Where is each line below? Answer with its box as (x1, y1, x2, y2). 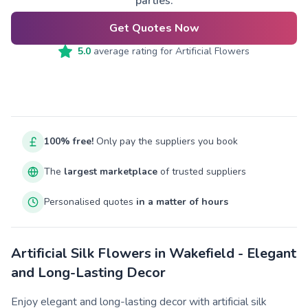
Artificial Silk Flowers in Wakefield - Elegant (11, 244, 296, 263)
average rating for (91, 45, 175, 58)
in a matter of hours (136, 195, 228, 208)
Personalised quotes (44, 195, 136, 208)
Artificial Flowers (175, 45, 250, 58)
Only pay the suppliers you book (93, 135, 238, 148)
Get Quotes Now (109, 21, 199, 36)
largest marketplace (64, 165, 157, 178)
